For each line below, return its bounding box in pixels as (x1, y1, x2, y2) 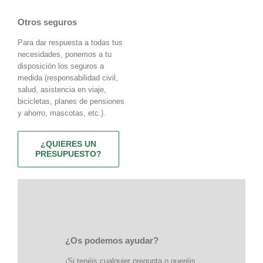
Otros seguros (18, 16, 77, 27)
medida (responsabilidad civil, (18, 73, 118, 82)
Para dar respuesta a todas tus (18, 38, 123, 47)
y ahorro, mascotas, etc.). (18, 108, 106, 117)
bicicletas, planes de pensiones (18, 96, 124, 106)
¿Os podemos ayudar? (65, 235, 159, 246)
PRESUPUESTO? (35, 149, 102, 159)
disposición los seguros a (18, 61, 104, 70)
